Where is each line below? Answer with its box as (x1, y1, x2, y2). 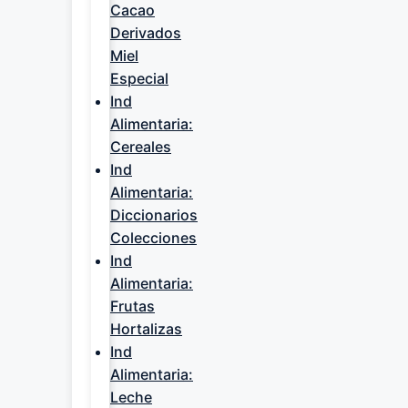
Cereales (110, 138, 171, 156)
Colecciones (110, 229, 197, 247)
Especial (110, 69, 168, 87)
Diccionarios (110, 206, 198, 224)
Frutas (110, 297, 155, 315)
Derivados (110, 24, 181, 42)
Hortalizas (110, 320, 182, 338)
